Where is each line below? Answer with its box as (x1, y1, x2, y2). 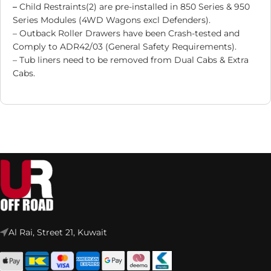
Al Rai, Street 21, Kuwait (8, 227, 107, 238)
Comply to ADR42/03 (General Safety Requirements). (13, 41, 237, 53)
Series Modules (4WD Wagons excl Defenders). (13, 15, 211, 26)
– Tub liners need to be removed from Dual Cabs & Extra (13, 54, 249, 66)
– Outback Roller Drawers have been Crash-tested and (13, 28, 240, 39)
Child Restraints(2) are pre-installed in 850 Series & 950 (19, 1, 250, 13)
